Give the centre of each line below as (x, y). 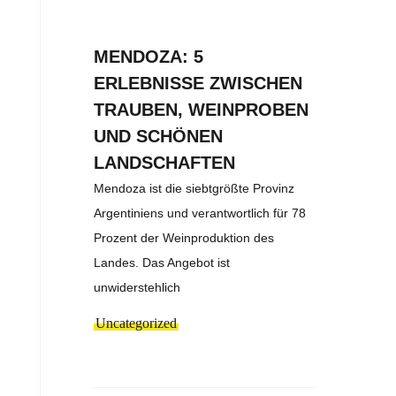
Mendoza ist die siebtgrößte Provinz (194, 189)
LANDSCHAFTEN (165, 163)
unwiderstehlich (137, 288)
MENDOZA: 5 (149, 57)
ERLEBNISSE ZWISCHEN (198, 84)
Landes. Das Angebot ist (162, 263)
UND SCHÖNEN (159, 137)
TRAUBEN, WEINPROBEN (202, 110)
